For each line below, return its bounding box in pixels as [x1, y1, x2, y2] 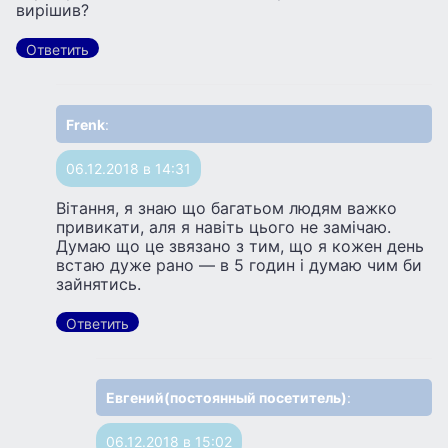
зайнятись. [56, 273, 141, 294]
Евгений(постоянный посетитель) [106, 388, 347, 406]
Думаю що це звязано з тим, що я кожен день [56, 235, 424, 256]
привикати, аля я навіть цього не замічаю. [56, 216, 391, 237]
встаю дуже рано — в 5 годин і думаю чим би [56, 254, 422, 275]
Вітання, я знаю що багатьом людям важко [56, 197, 397, 218]
